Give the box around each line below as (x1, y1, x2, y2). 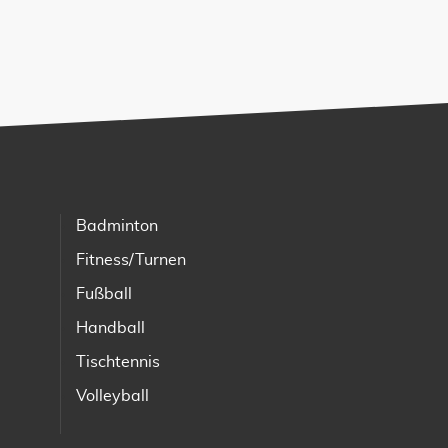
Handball (76, 319, 145, 336)
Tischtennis (76, 353, 160, 370)
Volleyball (76, 387, 149, 404)
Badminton (76, 217, 158, 234)
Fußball (76, 285, 132, 302)
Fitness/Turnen (76, 251, 186, 268)
